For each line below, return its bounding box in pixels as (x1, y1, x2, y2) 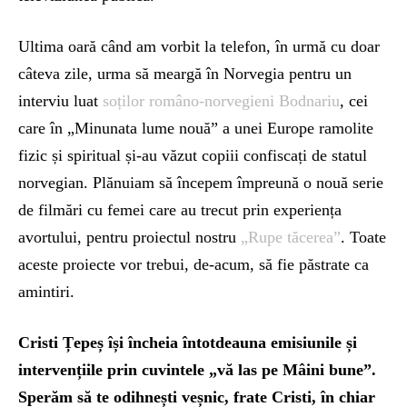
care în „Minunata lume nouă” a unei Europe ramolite (18, 118, 373, 137)
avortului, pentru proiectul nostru (18, 227, 241, 246)
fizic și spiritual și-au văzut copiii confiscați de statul (18, 145, 367, 164)
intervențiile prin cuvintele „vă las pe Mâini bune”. (18, 360, 376, 379)
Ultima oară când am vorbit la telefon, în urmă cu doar (18, 36, 380, 55)
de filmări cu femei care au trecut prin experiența (18, 200, 342, 219)
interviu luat (18, 91, 103, 110)
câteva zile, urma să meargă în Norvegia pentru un (18, 64, 352, 83)
